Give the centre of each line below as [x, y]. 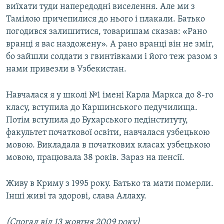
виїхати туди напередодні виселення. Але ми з [100, 7]
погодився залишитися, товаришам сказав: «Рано [106, 32]
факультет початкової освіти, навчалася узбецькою [108, 133]
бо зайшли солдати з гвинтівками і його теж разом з [112, 57]
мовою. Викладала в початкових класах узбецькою [108, 145]
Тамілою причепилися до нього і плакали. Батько [105, 19]
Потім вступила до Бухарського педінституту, [97, 120]
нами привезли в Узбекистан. [66, 69]
